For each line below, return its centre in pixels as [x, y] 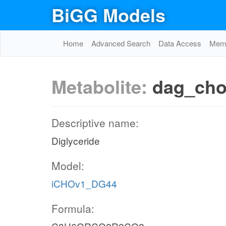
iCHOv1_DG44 [84, 183]
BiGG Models [108, 15]
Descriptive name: [95, 123]
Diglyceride [76, 140]
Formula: [73, 208]
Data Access [180, 43]
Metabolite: [102, 86]
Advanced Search [121, 43]
